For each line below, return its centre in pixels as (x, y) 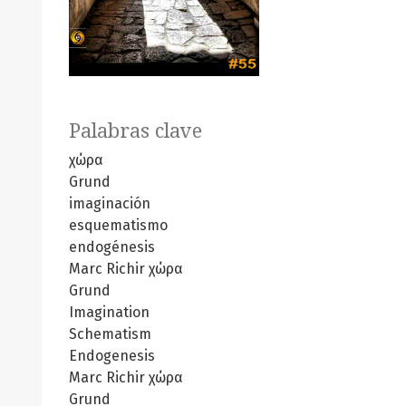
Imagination (109, 312)
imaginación (110, 203)
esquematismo (118, 225)
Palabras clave (135, 130)
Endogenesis (112, 355)
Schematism (110, 333)
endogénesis (112, 246)
